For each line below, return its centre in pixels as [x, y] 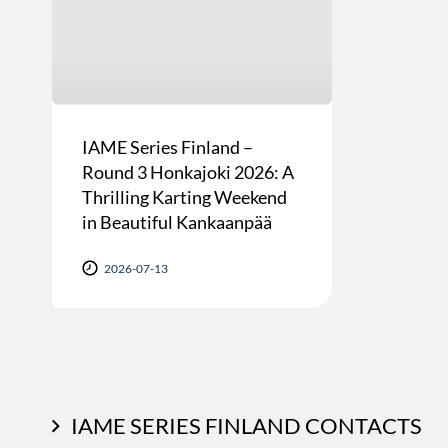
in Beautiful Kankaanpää [177, 221]
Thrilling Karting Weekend [184, 196]
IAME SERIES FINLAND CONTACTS [246, 425]
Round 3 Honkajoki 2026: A [188, 171]
